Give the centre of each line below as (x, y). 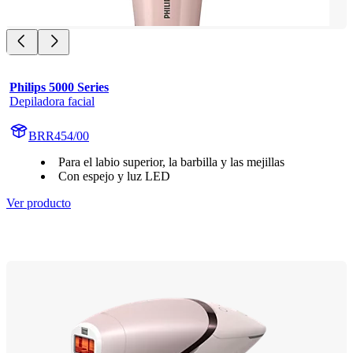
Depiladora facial (52, 102)
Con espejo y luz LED (114, 176)
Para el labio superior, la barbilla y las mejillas (171, 162)
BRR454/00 (59, 136)
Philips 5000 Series (59, 87)
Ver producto (39, 203)
